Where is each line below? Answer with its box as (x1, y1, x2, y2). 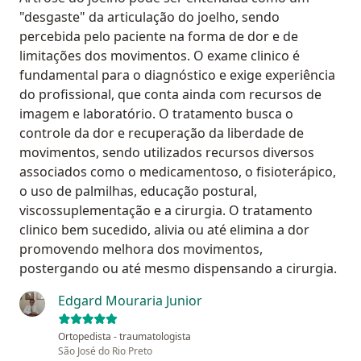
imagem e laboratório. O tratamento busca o (19, 105, 293, 123)
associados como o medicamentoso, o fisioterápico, (19, 163, 336, 181)
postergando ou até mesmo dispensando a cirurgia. (19, 259, 337, 278)
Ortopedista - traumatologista (58, 330, 191, 344)
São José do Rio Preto (58, 344, 152, 359)
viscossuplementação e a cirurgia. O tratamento (19, 201, 313, 220)
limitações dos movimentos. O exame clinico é (19, 47, 300, 65)
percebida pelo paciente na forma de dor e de (19, 27, 298, 46)
